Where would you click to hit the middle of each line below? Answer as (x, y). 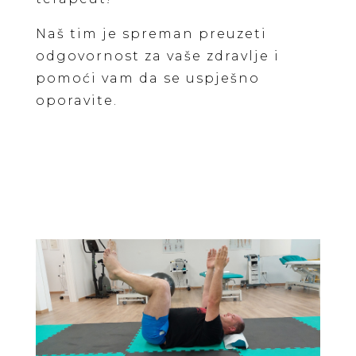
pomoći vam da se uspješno (147, 78)
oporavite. (76, 101)
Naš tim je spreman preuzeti (151, 34)
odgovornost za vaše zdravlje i (157, 56)
